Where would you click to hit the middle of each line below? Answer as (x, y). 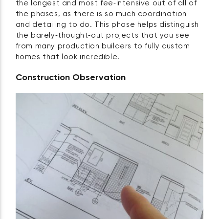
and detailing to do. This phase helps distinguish (107, 25)
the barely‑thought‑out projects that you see (103, 36)
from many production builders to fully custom (103, 46)
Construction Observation (70, 78)
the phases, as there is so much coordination (101, 14)
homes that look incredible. (67, 57)
